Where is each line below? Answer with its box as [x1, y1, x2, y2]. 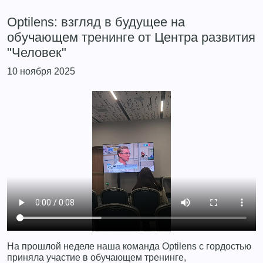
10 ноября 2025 [7, 66, 75, 76]
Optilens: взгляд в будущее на [7, 15, 185, 30]
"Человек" [7, 45, 66, 60]
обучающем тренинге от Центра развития [7, 30, 255, 45]
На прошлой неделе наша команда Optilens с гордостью [7, 240, 251, 251]
